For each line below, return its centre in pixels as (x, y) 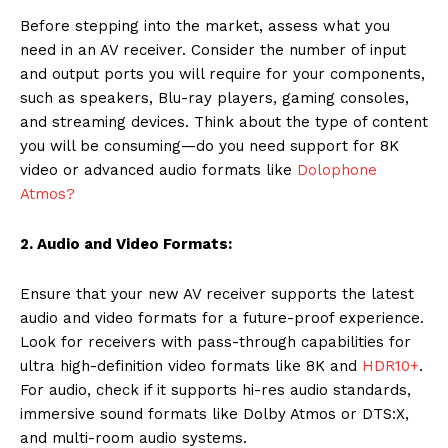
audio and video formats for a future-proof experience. (222, 317)
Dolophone (337, 169)
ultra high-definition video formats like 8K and (191, 365)
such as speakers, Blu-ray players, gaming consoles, (214, 97)
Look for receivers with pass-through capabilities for (215, 341)
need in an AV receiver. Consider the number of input (213, 49)
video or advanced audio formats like (158, 169)
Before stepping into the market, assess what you (205, 25)
